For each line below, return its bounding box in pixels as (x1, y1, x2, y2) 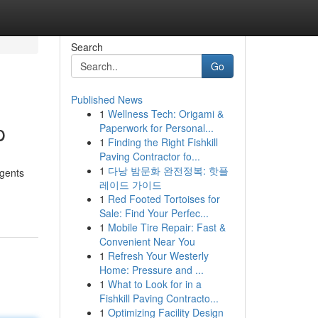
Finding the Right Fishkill (107, 135, 218, 149)
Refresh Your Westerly (107, 248, 209, 263)
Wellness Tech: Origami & (107, 106, 224, 121)
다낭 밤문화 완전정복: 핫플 (107, 163, 229, 177)
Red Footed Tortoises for (107, 192, 220, 206)
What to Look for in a (107, 277, 202, 291)
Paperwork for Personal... (99, 121, 214, 135)
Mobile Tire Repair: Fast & (107, 220, 226, 234)
